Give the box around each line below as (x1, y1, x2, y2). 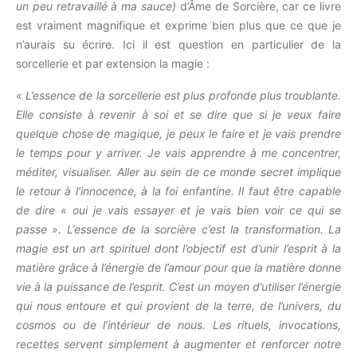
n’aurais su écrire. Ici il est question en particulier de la (16, 37, 341, 51)
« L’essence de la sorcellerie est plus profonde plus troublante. (16, 88, 341, 102)
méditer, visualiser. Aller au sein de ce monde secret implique (16, 165, 341, 178)
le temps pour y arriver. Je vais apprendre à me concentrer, (16, 146, 341, 159)
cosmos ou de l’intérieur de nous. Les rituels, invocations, (16, 318, 341, 331)
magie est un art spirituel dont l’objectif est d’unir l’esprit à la (16, 241, 341, 255)
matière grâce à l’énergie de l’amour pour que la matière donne (16, 261, 341, 274)
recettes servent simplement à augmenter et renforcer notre (16, 337, 341, 351)
